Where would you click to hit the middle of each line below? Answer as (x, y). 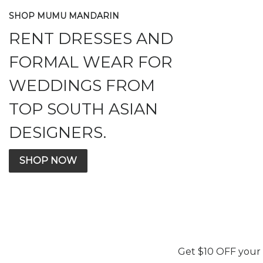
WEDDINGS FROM (82, 85)
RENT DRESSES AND (91, 38)
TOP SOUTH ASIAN (83, 109)
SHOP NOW (48, 160)
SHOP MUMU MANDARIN (64, 16)
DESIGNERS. (58, 132)
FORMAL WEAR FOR (91, 62)
